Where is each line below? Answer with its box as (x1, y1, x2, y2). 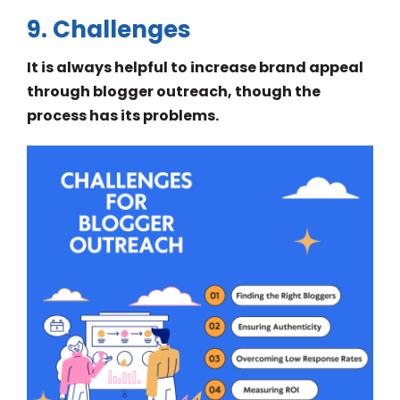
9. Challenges (27, 13, 191, 46)
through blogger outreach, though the (27, 81, 321, 103)
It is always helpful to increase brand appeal (27, 57, 363, 79)
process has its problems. (27, 105, 219, 127)
